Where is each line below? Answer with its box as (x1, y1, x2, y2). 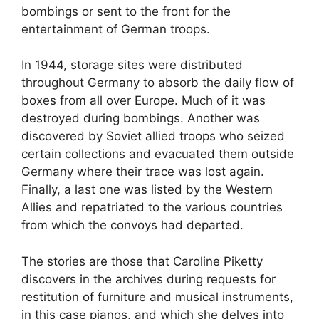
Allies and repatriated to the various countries (21, 200, 283, 214)
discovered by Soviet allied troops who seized (21, 129, 285, 143)
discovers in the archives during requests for (21, 271, 276, 286)
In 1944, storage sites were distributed (21, 58, 243, 72)
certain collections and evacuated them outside (21, 147, 294, 161)
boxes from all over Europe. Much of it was (21, 93, 266, 108)
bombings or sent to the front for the (21, 4, 231, 19)
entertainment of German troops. (21, 21, 210, 36)
